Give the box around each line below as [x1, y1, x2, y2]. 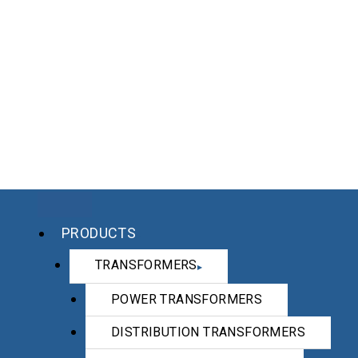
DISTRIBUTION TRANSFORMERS [111, 324, 305, 340]
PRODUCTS [62, 225, 137, 241]
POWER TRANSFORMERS [111, 292, 263, 307]
